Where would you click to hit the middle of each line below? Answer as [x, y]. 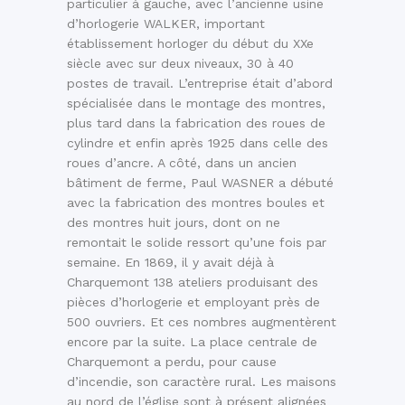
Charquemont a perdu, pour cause [172, 362]
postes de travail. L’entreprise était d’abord [200, 84]
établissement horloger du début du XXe [190, 44]
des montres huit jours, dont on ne [174, 223]
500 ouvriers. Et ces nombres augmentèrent [202, 322]
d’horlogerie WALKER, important [166, 24]
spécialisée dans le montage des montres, [196, 104]
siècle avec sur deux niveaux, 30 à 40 [180, 64]
